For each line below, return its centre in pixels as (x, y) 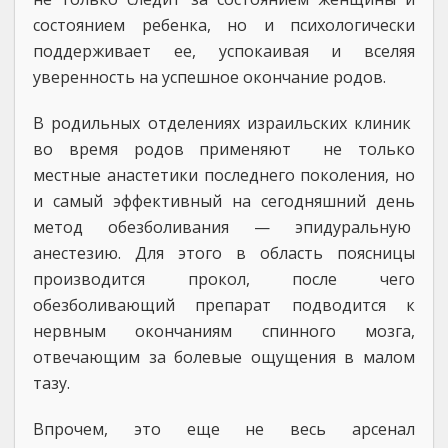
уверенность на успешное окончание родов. (209, 77)
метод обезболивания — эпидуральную (224, 227)
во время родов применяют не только (224, 149)
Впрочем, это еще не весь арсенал (224, 429)
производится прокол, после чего (224, 279)
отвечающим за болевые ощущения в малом (224, 357)
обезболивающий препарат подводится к (224, 305)
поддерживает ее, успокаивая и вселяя (224, 51)
